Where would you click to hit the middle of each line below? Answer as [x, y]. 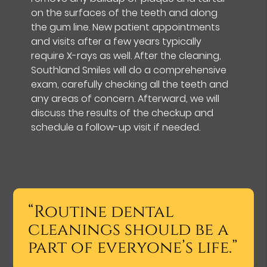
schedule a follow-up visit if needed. [116, 127]
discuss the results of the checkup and [122, 113]
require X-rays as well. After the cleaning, [126, 55]
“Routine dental [101, 212]
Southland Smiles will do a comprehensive [129, 70]
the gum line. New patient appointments [126, 27]
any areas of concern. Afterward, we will [125, 98]
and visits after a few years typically [117, 41]
